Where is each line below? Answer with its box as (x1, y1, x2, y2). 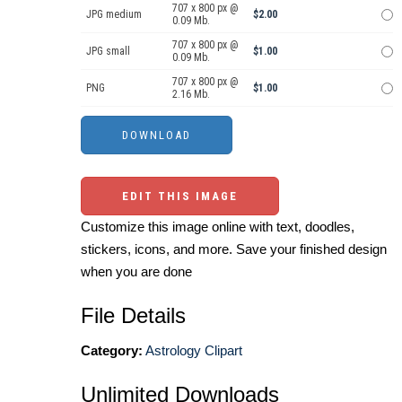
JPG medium (86, 8, 142, 22)
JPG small (86, 45, 130, 58)
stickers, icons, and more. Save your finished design (81, 241, 387, 258)
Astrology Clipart (145, 343, 242, 359)
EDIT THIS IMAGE (122, 189, 238, 204)
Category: (81, 343, 143, 359)
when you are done (81, 264, 192, 280)
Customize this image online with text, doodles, (81, 219, 354, 235)
